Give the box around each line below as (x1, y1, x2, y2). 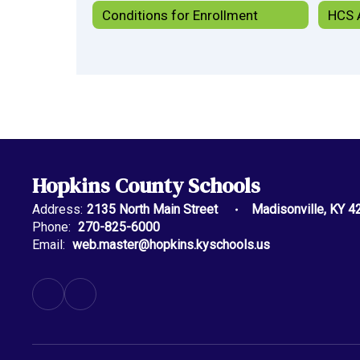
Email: (32, 237, 65, 252)
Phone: (32, 219, 71, 235)
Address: (32, 202, 83, 217)
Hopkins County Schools (32, 171, 260, 200)
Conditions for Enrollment (102, 6, 258, 23)
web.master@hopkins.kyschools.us (72, 237, 270, 252)
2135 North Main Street (87, 202, 221, 217)
